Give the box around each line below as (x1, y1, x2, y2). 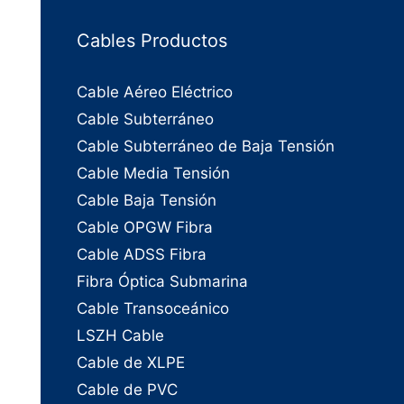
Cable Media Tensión (76, 163, 230, 182)
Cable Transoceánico (76, 298, 229, 317)
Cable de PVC (76, 380, 178, 399)
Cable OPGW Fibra (76, 217, 213, 236)
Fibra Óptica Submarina (76, 271, 248, 290)
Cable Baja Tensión (76, 190, 216, 209)
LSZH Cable (76, 326, 164, 344)
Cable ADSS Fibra (76, 244, 207, 263)
